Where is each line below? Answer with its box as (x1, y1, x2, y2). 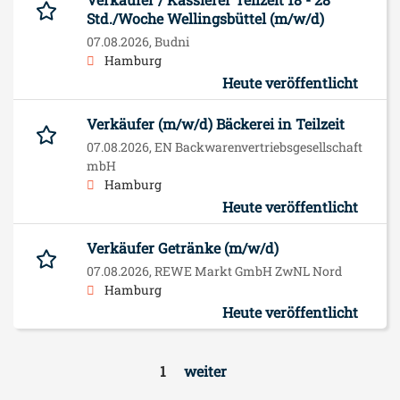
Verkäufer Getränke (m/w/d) (87, 237, 279, 257)
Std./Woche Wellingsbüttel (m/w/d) (87, 8, 324, 28)
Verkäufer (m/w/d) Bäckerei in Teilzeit (87, 113, 345, 133)
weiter (183, 361, 227, 380)
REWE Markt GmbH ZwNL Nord (154, 262, 342, 279)
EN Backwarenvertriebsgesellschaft (154, 137, 362, 155)
